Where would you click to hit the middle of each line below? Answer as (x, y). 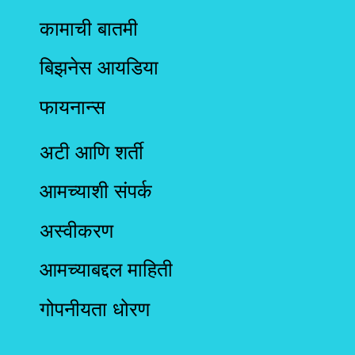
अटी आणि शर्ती (92, 152)
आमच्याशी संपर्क (96, 191)
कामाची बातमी (89, 28)
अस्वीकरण (76, 230)
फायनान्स (73, 107)
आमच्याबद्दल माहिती (106, 270)
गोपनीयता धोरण (95, 309)
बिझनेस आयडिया (99, 68)
